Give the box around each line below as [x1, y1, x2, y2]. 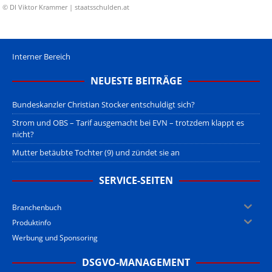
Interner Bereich [12, 51, 70, 63]
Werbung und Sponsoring [12, 233, 98, 243]
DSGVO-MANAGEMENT [82, 256, 190, 270]
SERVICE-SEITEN [99, 174, 173, 188]
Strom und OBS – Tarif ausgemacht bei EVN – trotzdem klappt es [12, 117, 244, 129]
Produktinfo [12, 217, 51, 228]
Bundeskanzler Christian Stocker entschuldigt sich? [12, 99, 195, 110]
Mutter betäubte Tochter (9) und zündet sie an [12, 147, 180, 158]
